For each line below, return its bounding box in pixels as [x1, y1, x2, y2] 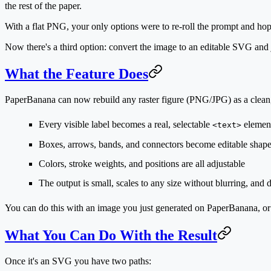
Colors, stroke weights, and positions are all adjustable [39, 158, 245, 169]
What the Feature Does [5, 66, 148, 82]
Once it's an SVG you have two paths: [5, 256, 151, 267]
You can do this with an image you [5, 203, 140, 214]
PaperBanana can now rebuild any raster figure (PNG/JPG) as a [5, 94, 250, 105]
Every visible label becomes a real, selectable [39, 119, 212, 130]
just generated [140, 203, 192, 214]
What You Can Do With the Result [5, 227, 217, 244]
